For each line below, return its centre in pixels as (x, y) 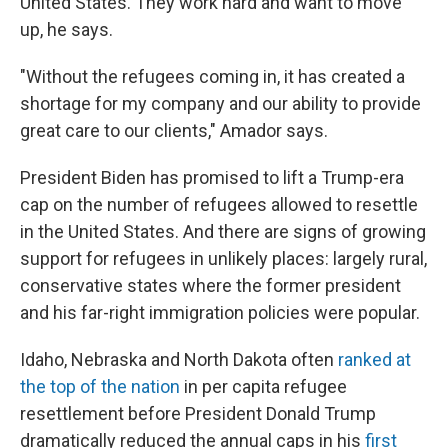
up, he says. (66, 29)
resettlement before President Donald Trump (198, 413)
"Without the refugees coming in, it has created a (212, 76)
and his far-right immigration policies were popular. (220, 312)
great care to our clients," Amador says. (174, 130)
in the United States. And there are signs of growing (223, 231)
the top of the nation (100, 386)
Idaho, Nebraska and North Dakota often (179, 359)
